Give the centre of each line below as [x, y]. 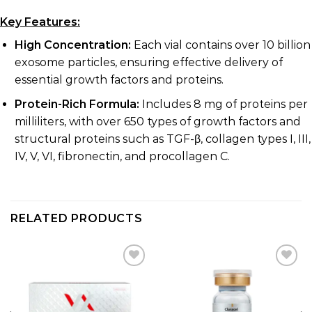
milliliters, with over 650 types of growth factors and [157, 121]
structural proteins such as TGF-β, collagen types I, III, [162, 139]
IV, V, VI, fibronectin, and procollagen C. [122, 156]
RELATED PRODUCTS [77, 218]
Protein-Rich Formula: [77, 104]
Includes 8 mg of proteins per [223, 104]
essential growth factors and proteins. [119, 80]
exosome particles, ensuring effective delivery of [148, 63]
